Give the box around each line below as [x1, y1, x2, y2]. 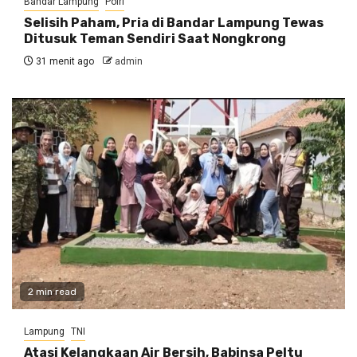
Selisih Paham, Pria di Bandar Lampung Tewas [24, 14, 324, 30]
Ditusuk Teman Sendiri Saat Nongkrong [24, 30, 286, 46]
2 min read [28, 285, 76, 297]
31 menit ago [33, 55, 94, 67]
